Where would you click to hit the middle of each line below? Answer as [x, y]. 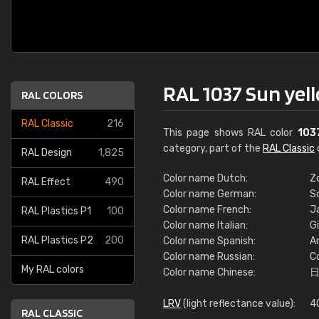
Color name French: [207, 210]
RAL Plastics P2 [57, 240]
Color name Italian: [205, 225]
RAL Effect [46, 182]
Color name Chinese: [209, 272]
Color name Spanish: [209, 241]
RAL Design [47, 153]
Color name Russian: [209, 257]
